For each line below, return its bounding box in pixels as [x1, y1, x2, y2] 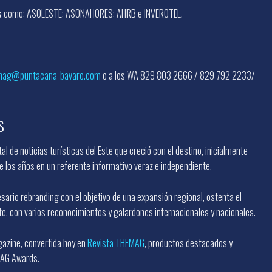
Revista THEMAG [87, 235, 144, 250]
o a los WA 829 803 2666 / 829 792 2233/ [101, 67, 255, 83]
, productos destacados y [144, 235, 233, 250]
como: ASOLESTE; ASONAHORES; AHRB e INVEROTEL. [2, 5, 183, 21]
